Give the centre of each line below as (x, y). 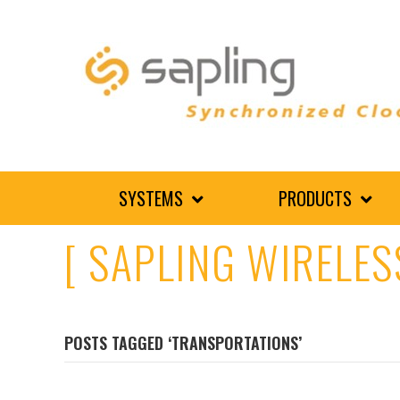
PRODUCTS (316, 198)
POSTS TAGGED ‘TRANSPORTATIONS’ (183, 343)
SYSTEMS (151, 198)
